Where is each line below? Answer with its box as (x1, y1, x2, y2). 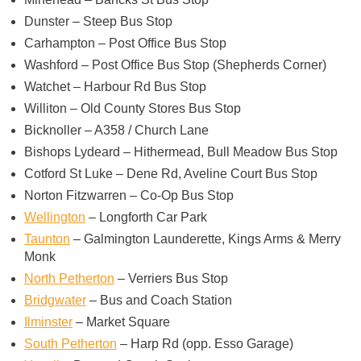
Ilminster (24, 314, 73, 329)
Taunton (24, 231, 70, 246)
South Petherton (24, 336, 117, 351)
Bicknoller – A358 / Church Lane (24, 122, 209, 137)
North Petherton (24, 271, 114, 285)
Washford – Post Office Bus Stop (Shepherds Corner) (24, 57, 326, 72)
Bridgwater (24, 293, 86, 307)
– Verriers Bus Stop (114, 271, 228, 285)
